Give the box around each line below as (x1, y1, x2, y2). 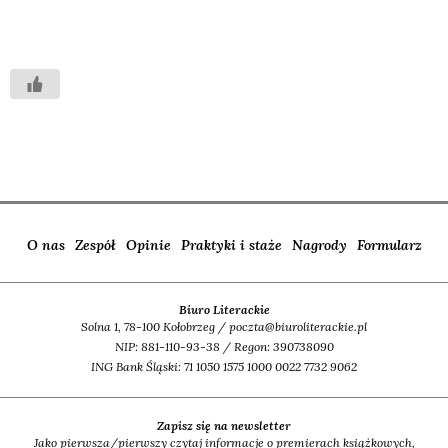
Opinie (125, 235, 171, 254)
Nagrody (291, 235, 347, 254)
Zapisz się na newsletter (157, 417, 291, 433)
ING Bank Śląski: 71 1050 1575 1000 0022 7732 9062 (91, 359, 357, 375)
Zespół (74, 235, 116, 254)
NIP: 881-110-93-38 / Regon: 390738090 (114, 339, 334, 355)
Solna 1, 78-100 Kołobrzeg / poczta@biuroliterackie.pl (81, 319, 367, 335)
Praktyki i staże (180, 235, 282, 254)
